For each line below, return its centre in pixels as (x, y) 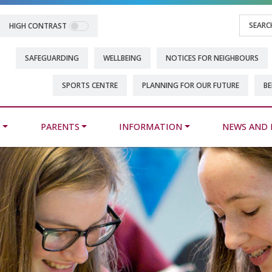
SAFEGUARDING (52, 58)
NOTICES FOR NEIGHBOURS (212, 58)
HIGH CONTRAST (38, 26)
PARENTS (60, 126)
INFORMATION (151, 126)
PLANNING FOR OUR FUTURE (191, 85)
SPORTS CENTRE (90, 85)
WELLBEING (122, 58)
